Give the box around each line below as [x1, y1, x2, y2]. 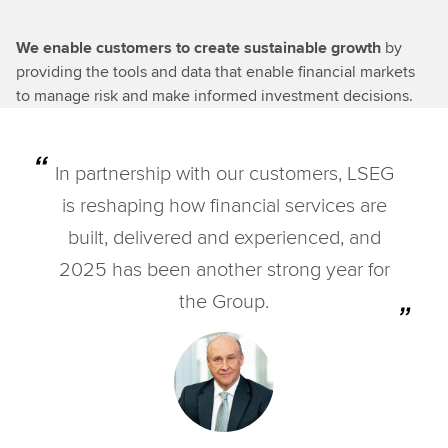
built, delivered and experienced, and [67, 222, 381, 250]
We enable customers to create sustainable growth [16, 36, 385, 59]
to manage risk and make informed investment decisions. [16, 84, 413, 107]
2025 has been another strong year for [58, 254, 390, 282]
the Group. [179, 286, 269, 314]
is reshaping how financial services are [61, 190, 387, 218]
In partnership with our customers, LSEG [54, 158, 394, 186]
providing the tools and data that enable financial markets [16, 60, 415, 83]
